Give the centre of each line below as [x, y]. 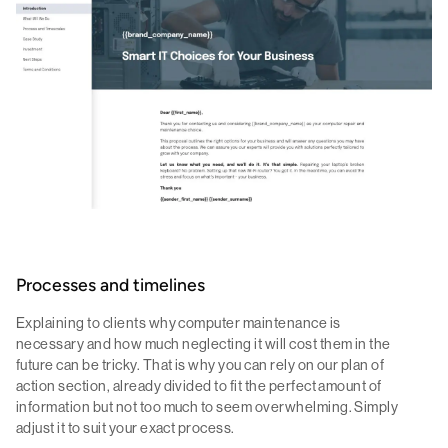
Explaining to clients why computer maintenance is [178, 323]
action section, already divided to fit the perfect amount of [199, 386]
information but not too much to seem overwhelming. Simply [207, 407]
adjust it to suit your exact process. [125, 428]
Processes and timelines [110, 287]
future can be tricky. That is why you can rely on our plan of [200, 365]
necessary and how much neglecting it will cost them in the [203, 344]
